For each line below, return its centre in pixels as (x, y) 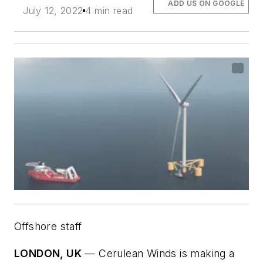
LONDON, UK (48, 253)
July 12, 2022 (53, 11)
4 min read (109, 11)
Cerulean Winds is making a (165, 253)
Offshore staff (48, 226)
